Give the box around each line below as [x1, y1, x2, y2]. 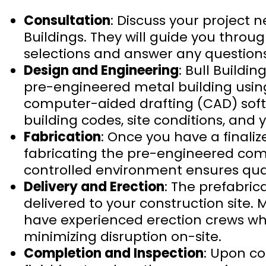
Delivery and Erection [24, 178, 164, 196]
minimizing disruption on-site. [24, 227, 221, 246]
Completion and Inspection [24, 244, 204, 262]
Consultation [24, 11, 110, 30]
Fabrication [24, 128, 101, 146]
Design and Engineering [24, 61, 179, 80]
